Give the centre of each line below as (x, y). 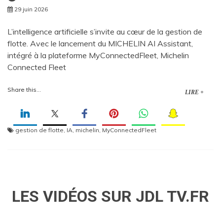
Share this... (24, 90)
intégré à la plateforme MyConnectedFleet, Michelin (98, 55)
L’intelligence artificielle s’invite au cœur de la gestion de (105, 32)
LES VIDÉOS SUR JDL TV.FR (110, 197)
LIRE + (194, 92)
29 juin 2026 (31, 9)
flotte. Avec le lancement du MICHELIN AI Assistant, (100, 44)
